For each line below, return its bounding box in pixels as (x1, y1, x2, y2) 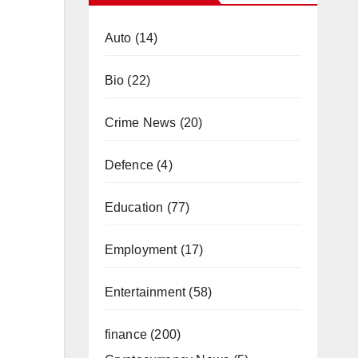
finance (104, 328, 147, 341)
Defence (104, 158, 153, 172)
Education (104, 201, 164, 214)
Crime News (104, 116, 177, 129)
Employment (104, 243, 177, 257)
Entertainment (104, 285, 186, 299)
